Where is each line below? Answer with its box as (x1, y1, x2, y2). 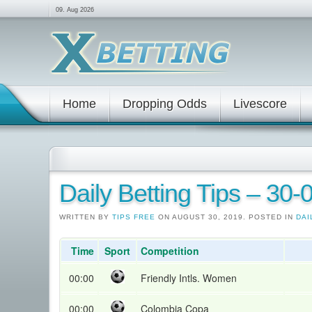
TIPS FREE (112, 213, 155, 221)
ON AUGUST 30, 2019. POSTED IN (155, 213, 296, 221)
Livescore (233, 97, 287, 111)
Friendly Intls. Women (141, 271, 237, 285)
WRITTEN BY (59, 213, 112, 221)
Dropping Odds (123, 97, 207, 111)
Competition (141, 244, 199, 258)
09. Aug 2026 (56, 6, 94, 13)
